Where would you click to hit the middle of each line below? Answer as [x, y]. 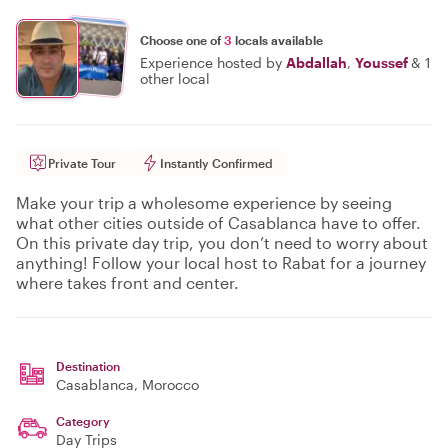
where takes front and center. [127, 282]
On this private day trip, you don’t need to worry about [222, 242]
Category [83, 421]
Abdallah [316, 62]
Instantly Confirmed [216, 163]
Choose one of [182, 39]
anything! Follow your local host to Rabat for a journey [221, 262]
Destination [88, 366]
